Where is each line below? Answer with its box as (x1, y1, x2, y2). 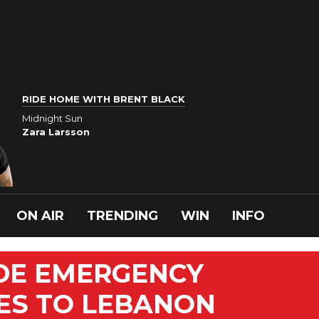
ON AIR (16, 208, 64, 224)
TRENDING (87, 208, 158, 224)
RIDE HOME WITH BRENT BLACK (22, 93, 185, 105)
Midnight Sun (22, 112, 83, 124)
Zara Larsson (22, 125, 90, 137)
